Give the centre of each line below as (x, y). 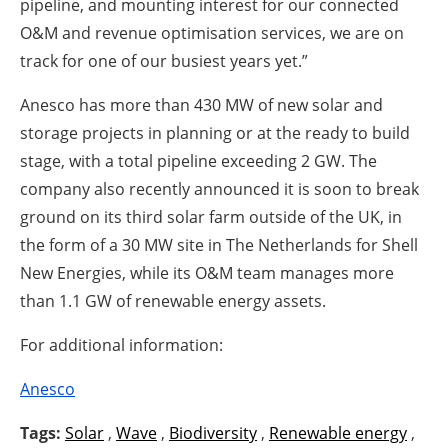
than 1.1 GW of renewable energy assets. (173, 301)
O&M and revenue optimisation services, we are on (212, 33)
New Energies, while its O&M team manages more (207, 273)
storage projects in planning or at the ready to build (215, 133)
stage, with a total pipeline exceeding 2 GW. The (198, 161)
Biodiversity (213, 433)
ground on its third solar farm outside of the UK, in (211, 217)
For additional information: (121, 345)
